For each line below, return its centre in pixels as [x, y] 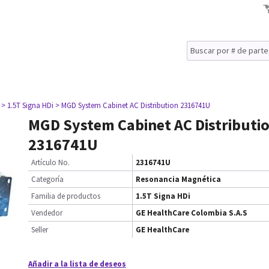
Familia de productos [66, 196]
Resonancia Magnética [178, 179]
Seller [40, 230]
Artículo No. [50, 162]
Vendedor [47, 213]
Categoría [47, 179]
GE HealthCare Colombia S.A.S [192, 213]
